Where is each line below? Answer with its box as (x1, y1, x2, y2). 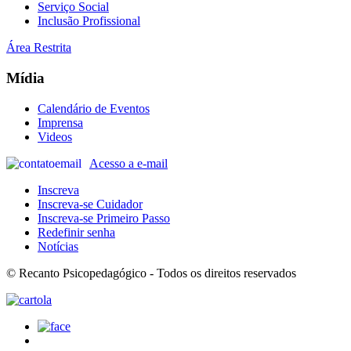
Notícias (38, 239, 78, 253)
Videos (38, 129, 72, 143)
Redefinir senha (38, 225, 115, 239)
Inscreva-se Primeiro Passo (38, 211, 170, 225)
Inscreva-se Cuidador (38, 197, 143, 211)
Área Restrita (6, 41, 71, 55)
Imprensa (38, 115, 83, 129)
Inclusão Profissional (38, 14, 140, 28)
